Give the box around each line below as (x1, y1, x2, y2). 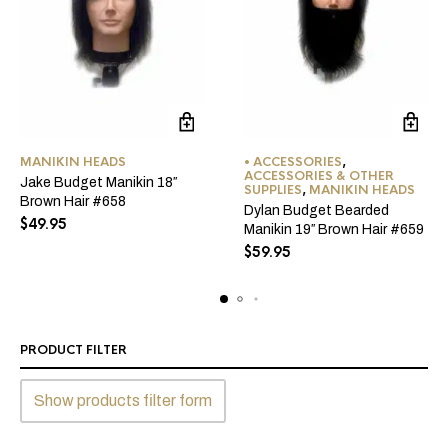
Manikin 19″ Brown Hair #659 (244, 222, 424, 238)
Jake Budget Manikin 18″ (20, 175, 177, 191)
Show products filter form (34, 392, 212, 410)
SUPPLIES (244, 182, 302, 199)
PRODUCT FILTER (20, 342, 127, 359)
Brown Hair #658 (20, 194, 126, 210)
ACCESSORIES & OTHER (244, 168, 394, 185)
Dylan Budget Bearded (244, 203, 389, 219)
